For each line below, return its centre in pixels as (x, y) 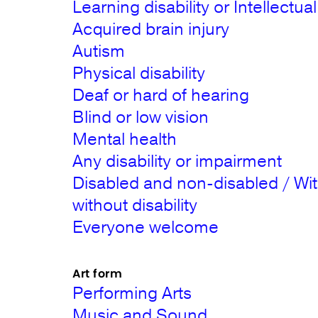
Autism (99, 51)
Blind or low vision (141, 117)
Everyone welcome (146, 227)
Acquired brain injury (151, 29)
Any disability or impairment (182, 161)
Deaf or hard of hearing (161, 95)
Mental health (125, 139)
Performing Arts (132, 293)
